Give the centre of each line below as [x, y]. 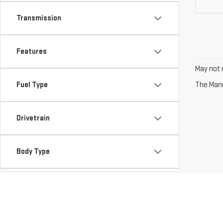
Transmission [39, 18]
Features [32, 52]
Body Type [33, 152]
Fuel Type [32, 85]
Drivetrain [33, 118]
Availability [35, 185]
